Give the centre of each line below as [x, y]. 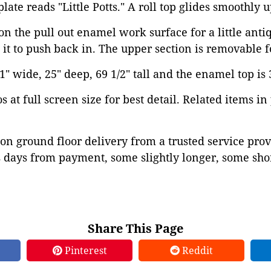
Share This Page [135, 228]
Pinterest [84, 250]
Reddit [196, 250]
